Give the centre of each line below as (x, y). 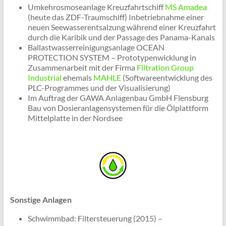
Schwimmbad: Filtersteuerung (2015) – (95, 218)
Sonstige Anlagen (41, 200)
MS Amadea (186, 7)
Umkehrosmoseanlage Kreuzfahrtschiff (96, 7)
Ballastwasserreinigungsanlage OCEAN (96, 47)
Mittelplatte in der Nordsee (75, 118)
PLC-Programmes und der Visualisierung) (99, 88)
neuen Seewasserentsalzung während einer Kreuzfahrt (122, 27)
